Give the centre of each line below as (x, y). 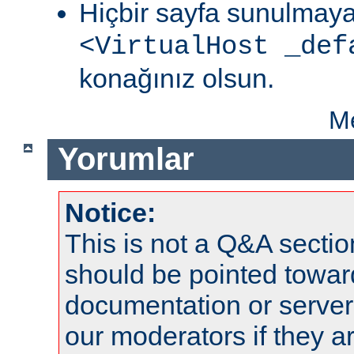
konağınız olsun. (177, 78)
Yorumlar (126, 159)
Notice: (110, 213)
